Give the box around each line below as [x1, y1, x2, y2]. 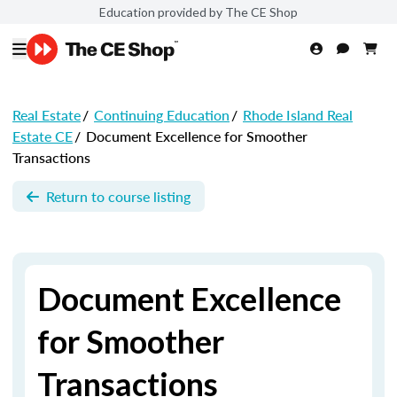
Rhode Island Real [243, 105, 353, 125]
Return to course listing [46, 185, 191, 206]
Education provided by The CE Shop [99, 4, 298, 19]
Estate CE [12, 126, 73, 146]
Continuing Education [94, 105, 230, 125]
